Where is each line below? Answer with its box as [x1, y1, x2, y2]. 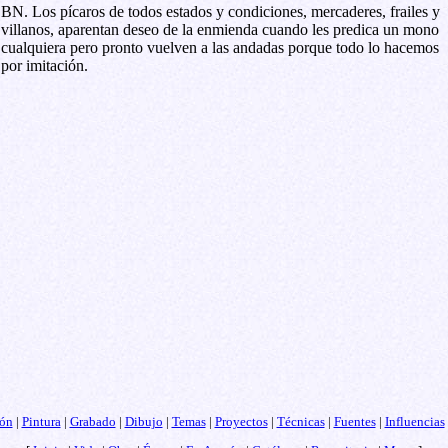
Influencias [384, 414, 445, 429]
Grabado [69, 414, 116, 429]
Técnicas [276, 414, 325, 429]
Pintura [21, 414, 61, 429]
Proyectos [214, 414, 268, 429]
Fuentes [333, 414, 376, 429]
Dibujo [124, 414, 163, 429]
